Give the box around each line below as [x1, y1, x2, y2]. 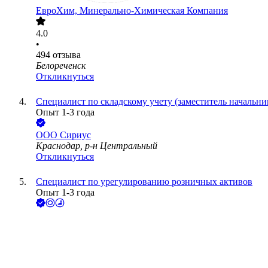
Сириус [60, 130, 91, 141]
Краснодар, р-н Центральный [36, 141, 157, 151]
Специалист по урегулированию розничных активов [36, 176, 252, 187]
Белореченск [36, 60, 86, 71]
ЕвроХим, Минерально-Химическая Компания [36, 5, 228, 16]
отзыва [53, 50, 81, 60]
